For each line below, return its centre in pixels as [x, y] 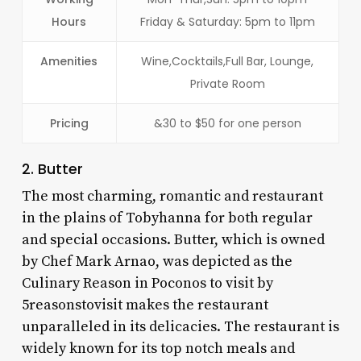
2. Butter [52, 169]
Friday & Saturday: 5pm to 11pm [227, 21]
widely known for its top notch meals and [158, 348]
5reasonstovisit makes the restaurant [145, 305]
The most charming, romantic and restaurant [172, 196]
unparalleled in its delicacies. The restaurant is [180, 326]
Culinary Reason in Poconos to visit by [147, 283]
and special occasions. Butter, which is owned [173, 239]
